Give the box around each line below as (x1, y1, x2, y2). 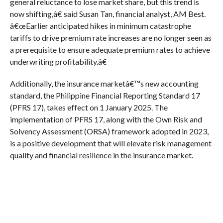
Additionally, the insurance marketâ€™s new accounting (9, 79, 199, 89)
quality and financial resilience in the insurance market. (9, 150, 193, 160)
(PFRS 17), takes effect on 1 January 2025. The (9, 103, 168, 112)
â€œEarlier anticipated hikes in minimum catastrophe (9, 21, 191, 31)
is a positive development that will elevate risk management (9, 138, 212, 148)
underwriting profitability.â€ (9, 57, 107, 67)
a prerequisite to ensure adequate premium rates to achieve (9, 45, 210, 55)
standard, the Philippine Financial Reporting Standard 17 (9, 91, 200, 101)
